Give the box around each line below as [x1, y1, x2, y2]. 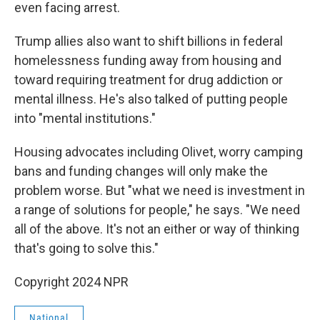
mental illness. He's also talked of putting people [14, 91, 288, 106]
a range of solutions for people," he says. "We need [14, 202, 300, 217]
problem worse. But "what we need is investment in [14, 183, 305, 198]
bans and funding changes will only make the [14, 164, 268, 179]
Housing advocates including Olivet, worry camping [14, 144, 303, 159]
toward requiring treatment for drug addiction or [14, 72, 283, 87]
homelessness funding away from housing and [14, 53, 281, 68]
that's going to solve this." [14, 241, 159, 256]
